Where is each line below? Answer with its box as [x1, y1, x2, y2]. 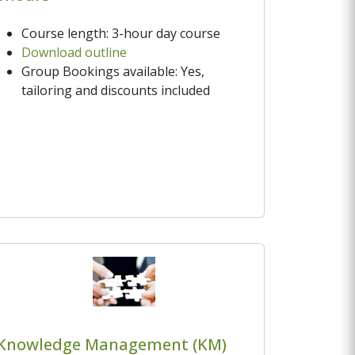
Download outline [21, 43, 127, 61]
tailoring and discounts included [21, 81, 210, 99]
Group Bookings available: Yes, [21, 62, 204, 80]
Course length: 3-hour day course [21, 24, 220, 42]
